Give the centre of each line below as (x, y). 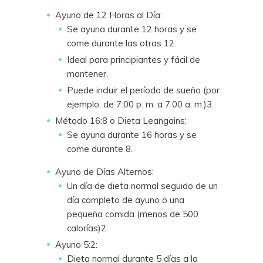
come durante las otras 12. (122, 43)
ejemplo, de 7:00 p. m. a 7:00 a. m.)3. (140, 104)
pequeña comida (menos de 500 (133, 214)
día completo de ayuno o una (126, 200)
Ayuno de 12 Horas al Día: (109, 15)
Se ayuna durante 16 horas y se (132, 134)
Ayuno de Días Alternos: (104, 171)
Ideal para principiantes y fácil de (134, 59)
